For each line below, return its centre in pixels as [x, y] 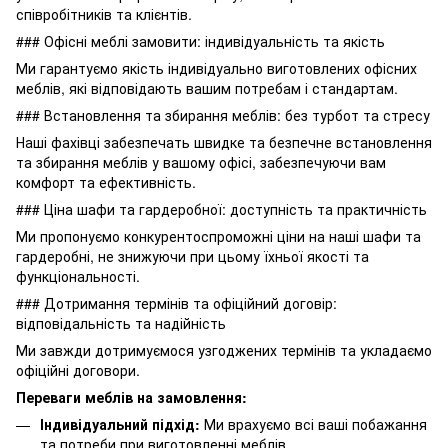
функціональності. [78, 275]
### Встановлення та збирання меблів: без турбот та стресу [223, 114]
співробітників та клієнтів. [104, 13]
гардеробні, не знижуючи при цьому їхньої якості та [192, 255]
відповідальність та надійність [121, 322]
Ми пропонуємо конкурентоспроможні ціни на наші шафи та [218, 235]
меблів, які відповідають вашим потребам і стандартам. [207, 87]
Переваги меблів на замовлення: [131, 396]
